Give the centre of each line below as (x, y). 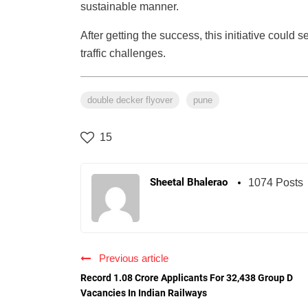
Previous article (131, 258)
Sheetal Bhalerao (189, 183)
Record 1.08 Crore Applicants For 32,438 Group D (187, 278)
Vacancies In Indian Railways (144, 293)
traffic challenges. (123, 54)
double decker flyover (130, 100)
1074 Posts (276, 183)
